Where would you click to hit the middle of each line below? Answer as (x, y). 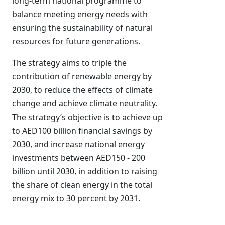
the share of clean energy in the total (82, 185)
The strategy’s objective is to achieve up (87, 117)
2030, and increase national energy (78, 144)
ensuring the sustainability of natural (82, 28)
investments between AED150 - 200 (79, 158)
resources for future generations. (76, 41)
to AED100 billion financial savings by (82, 131)
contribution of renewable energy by (82, 76)
